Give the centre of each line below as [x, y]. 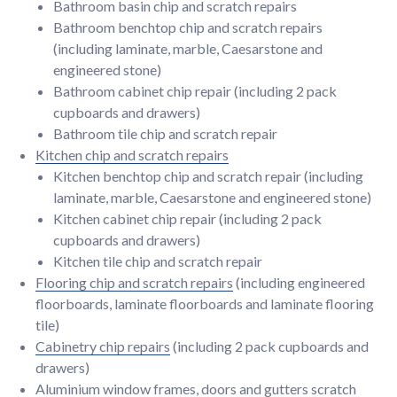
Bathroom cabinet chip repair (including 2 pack [195, 91]
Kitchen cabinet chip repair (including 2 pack [187, 218]
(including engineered [299, 282]
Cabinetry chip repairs [103, 346]
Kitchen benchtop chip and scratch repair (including [208, 176]
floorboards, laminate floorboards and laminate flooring [205, 304]
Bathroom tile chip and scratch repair [165, 133]
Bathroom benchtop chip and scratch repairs [188, 27]
